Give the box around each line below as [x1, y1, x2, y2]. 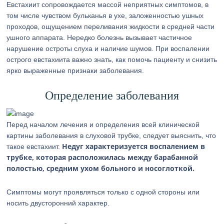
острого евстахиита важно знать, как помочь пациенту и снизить [6, 55, 217, 63]
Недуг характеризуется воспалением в [62, 141, 205, 151]
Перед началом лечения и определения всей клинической [6, 120, 200, 128]
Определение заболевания [44, 89, 179, 102]
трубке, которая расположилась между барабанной [6, 152, 198, 162]
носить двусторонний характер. [6, 199, 110, 207]
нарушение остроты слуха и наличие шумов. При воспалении [6, 44, 210, 52]
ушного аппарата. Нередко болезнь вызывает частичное [6, 33, 192, 41]
